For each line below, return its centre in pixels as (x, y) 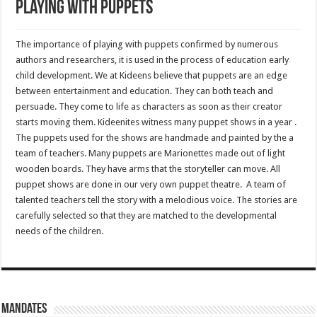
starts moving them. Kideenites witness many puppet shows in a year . (156, 122)
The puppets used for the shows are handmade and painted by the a (155, 138)
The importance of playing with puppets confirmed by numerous (147, 45)
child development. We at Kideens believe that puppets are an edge (152, 76)
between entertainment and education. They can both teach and (145, 91)
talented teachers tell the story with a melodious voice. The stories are (157, 200)
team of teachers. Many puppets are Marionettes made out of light (151, 154)
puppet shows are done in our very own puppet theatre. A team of (151, 185)
